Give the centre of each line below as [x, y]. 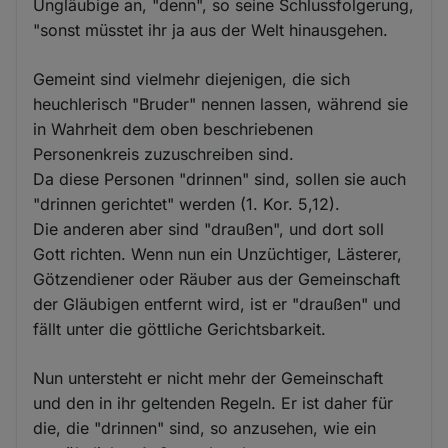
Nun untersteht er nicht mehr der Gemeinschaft [208, 378]
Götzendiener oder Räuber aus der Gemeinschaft [217, 279]
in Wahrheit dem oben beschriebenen [173, 129]
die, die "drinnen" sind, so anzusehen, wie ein [205, 428]
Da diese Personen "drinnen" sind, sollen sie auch [220, 179]
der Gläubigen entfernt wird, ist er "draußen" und [217, 304]
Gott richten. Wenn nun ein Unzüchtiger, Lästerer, [218, 254]
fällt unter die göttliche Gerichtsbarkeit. [180, 329]
